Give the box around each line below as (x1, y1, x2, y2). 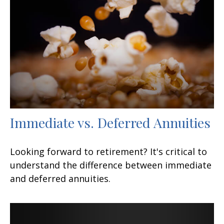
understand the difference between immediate (10, 158, 211, 171)
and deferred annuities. (10, 172, 110, 184)
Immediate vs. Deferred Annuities (10, 113, 210, 131)
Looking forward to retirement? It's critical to (10, 145, 207, 157)
